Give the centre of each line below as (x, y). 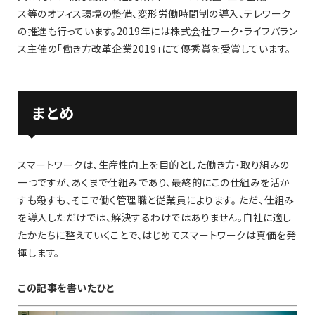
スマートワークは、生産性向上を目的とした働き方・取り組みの (154, 164)
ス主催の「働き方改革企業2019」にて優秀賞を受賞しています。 (154, 49)
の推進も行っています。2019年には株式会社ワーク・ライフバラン (157, 31)
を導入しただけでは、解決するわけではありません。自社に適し (155, 217)
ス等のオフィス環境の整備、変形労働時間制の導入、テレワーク (154, 14)
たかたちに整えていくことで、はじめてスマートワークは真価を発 (157, 234)
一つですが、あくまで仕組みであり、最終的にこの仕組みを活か (154, 182)
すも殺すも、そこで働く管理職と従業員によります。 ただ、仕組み (156, 199)
